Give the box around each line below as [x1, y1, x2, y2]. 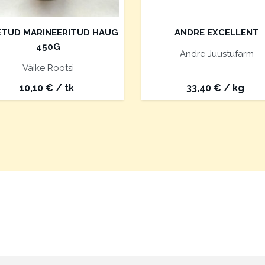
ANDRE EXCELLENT [174, 27, 259, 38]
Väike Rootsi [22, 63, 74, 74]
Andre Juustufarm [180, 49, 254, 60]
